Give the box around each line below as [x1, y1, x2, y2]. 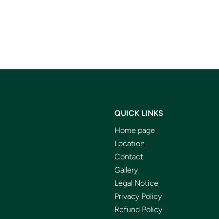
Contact [114, 152, 143, 161]
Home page [114, 125, 155, 135]
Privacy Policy [114, 191, 162, 201]
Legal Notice [114, 178, 158, 188]
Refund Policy [114, 204, 162, 214]
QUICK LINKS [114, 108, 163, 118]
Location [114, 138, 145, 148]
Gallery [114, 165, 138, 175]
